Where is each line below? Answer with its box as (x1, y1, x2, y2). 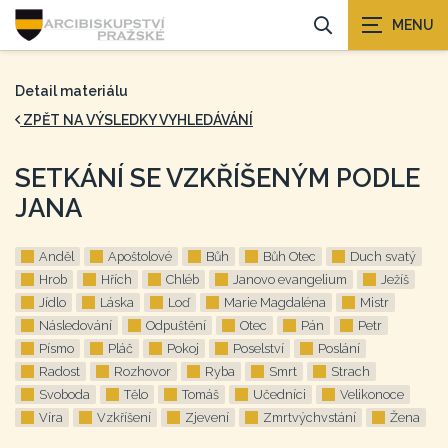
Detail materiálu (15, 83, 128, 99)
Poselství (233, 341, 284, 356)
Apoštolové (108, 249, 172, 264)
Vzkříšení (97, 410, 151, 425)
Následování (39, 318, 112, 333)
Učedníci (253, 387, 306, 402)
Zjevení (185, 410, 229, 425)
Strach (331, 364, 370, 379)
